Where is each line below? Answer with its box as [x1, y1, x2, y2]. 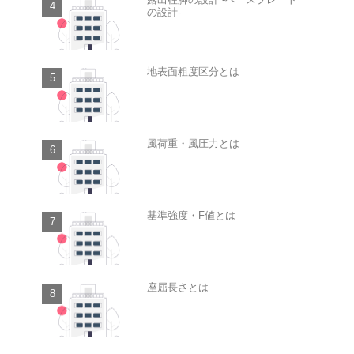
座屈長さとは [146, 281, 209, 293]
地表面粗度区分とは [146, 66, 239, 78]
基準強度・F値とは [146, 209, 235, 221]
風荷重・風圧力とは [146, 137, 239, 150]
